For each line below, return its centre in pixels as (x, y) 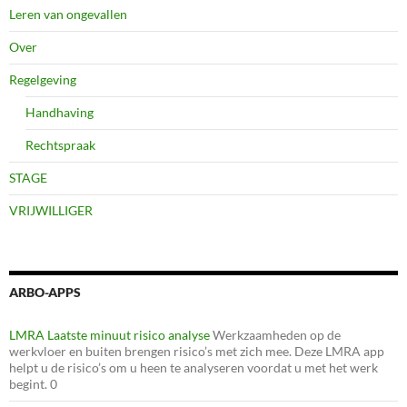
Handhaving (60, 112)
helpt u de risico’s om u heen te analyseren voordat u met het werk (194, 367)
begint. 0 (33, 383)
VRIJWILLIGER (51, 210)
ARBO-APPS (45, 292)
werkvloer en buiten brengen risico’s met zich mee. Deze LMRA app (197, 351)
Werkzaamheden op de (275, 334)
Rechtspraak (60, 144)
